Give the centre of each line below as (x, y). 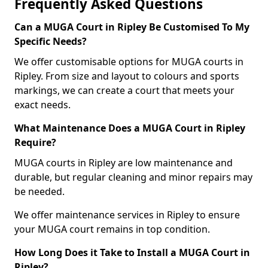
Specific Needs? (51, 41)
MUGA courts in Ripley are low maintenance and (124, 163)
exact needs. (42, 105)
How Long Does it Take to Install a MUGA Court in (132, 252)
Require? (35, 142)
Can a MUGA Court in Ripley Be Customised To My (132, 27)
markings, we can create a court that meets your (124, 90)
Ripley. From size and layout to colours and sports (127, 76)
